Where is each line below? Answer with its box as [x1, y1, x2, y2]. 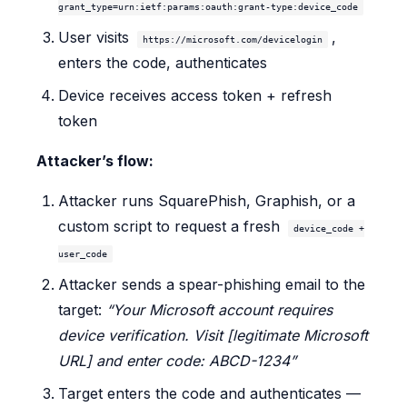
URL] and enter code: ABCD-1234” [58, 351, 296, 370]
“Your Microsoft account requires [106, 300, 333, 319]
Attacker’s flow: [36, 151, 154, 170]
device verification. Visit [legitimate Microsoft [58, 325, 368, 344]
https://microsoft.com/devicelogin [143, 34, 323, 45]
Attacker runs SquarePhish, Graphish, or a [58, 191, 355, 210]
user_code [58, 248, 107, 259]
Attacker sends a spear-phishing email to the [58, 274, 365, 293]
